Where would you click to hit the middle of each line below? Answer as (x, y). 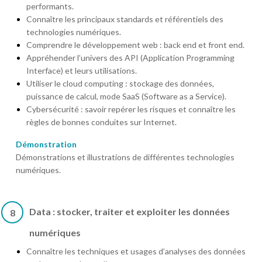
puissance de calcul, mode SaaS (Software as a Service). (126, 96)
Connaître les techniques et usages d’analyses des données (136, 251)
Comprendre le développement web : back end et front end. (135, 44)
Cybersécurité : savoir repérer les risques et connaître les (131, 109)
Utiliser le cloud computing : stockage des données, (120, 83)
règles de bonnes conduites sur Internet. (101, 122)
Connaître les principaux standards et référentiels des (125, 19)
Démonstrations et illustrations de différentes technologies (125, 157)
